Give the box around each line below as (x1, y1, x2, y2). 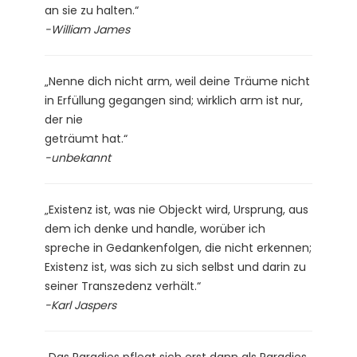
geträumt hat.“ (45, 130, 127, 147)
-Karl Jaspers (45, 296, 116, 313)
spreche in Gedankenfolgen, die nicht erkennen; (45, 239, 312, 256)
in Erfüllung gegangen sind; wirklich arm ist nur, (45, 92, 303, 108)
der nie (45, 111, 83, 127)
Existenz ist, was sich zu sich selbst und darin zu (45, 258, 306, 275)
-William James (45, 21, 130, 37)
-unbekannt (45, 149, 111, 166)
